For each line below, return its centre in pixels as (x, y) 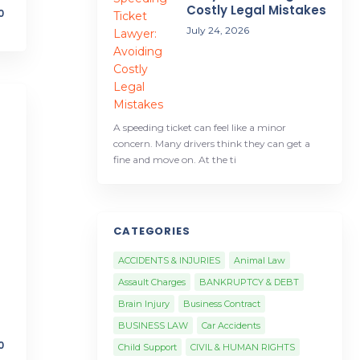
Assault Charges (151, 282)
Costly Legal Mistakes (256, 10)
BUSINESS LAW (153, 325)
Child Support (147, 347)
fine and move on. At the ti (174, 160)
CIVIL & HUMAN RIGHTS (242, 347)
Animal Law (259, 260)
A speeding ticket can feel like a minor (199, 127)
